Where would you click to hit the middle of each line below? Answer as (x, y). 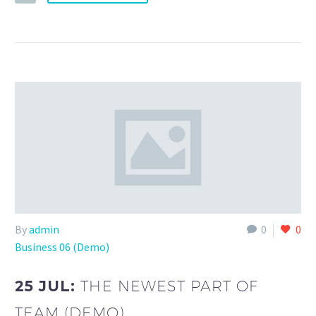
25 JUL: (48, 286)
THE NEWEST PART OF (170, 286)
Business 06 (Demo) (62, 247)
